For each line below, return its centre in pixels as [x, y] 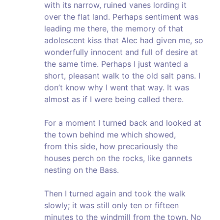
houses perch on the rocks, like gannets [118, 158]
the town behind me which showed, [110, 135]
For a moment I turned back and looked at [123, 123]
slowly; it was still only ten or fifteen [111, 206]
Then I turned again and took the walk [115, 194]
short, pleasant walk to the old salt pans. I [122, 76]
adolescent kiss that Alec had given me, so [124, 41]
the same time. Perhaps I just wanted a [116, 64]
